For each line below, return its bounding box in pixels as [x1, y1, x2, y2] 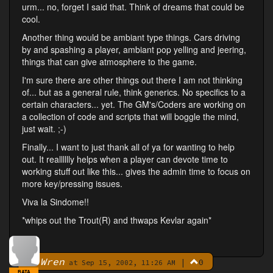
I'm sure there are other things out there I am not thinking [22, 74, 243, 87]
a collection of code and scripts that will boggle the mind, [22, 110, 239, 123]
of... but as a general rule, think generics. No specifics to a [22, 86, 246, 99]
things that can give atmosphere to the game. [22, 55, 197, 68]
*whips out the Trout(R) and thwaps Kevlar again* [22, 214, 211, 227]
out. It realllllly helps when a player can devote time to [22, 153, 228, 166]
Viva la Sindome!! [22, 196, 89, 208]
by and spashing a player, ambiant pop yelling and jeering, [22, 43, 246, 56]
